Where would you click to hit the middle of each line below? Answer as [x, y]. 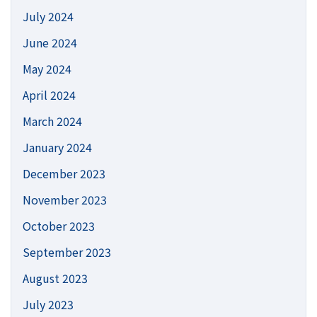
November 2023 [65, 199]
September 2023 [67, 252]
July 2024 [48, 16]
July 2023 [48, 304]
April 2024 [49, 94]
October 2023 [59, 225]
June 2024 [50, 42]
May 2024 [47, 68]
